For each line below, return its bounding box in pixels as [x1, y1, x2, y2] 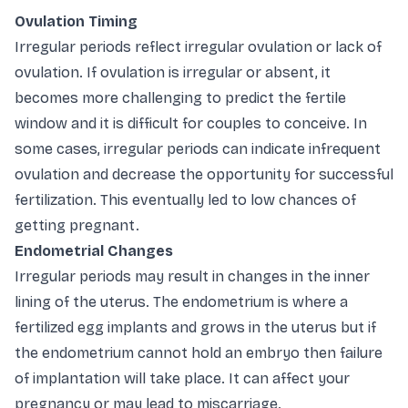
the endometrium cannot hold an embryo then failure [15, 344, 382, 362]
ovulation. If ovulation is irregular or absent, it [15, 64, 331, 82]
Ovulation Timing [15, 13, 141, 31]
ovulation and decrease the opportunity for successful [15, 166, 393, 184]
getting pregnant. [15, 217, 143, 235]
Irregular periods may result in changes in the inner [15, 268, 370, 286]
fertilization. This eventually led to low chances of [15, 191, 356, 209]
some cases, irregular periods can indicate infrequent [15, 140, 381, 158]
